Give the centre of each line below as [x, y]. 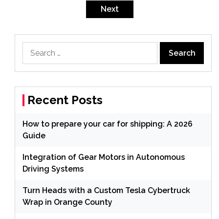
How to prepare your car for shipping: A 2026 [108, 124]
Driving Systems [53, 169]
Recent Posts [65, 100]
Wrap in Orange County [67, 202]
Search [34, 47]
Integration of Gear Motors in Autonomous [104, 157]
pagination [37, 11]
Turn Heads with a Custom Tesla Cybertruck [106, 191]
